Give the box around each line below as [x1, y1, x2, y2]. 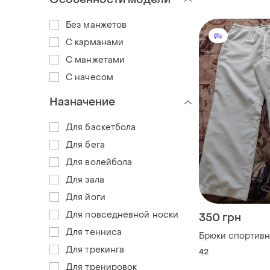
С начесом [66, 71, 113, 83]
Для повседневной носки [66, 209, 179, 221]
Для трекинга [66, 243, 125, 256]
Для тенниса [66, 226, 122, 238]
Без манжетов [66, 19, 127, 31]
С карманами [66, 36, 124, 48]
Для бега [66, 139, 105, 151]
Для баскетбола [66, 121, 136, 133]
